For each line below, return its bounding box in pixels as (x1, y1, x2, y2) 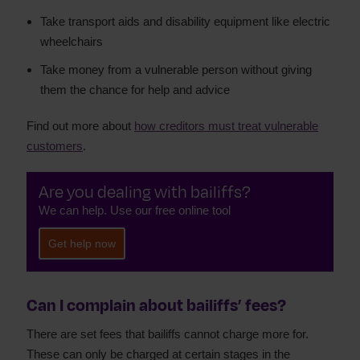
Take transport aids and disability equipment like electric (40, 14, 330, 28)
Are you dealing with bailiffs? (39, 181, 251, 204)
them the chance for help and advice (40, 83, 230, 96)
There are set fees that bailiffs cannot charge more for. (27, 327, 309, 341)
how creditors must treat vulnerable (134, 119, 318, 133)
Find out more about (27, 119, 134, 133)
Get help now (48, 237, 116, 250)
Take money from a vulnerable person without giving (40, 63, 312, 76)
